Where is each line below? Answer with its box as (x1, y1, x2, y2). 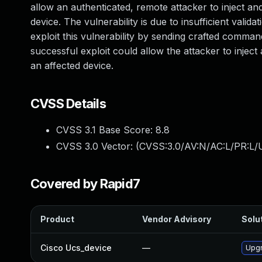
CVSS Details (30, 96, 106, 111)
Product (40, 214, 74, 224)
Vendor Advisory (142, 214, 211, 224)
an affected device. (30, 60, 113, 71)
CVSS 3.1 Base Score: (56, 124, 156, 136)
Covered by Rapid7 (30, 176, 140, 191)
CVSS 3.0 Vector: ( (56, 140, 139, 152)
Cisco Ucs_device (40, 243, 112, 253)
